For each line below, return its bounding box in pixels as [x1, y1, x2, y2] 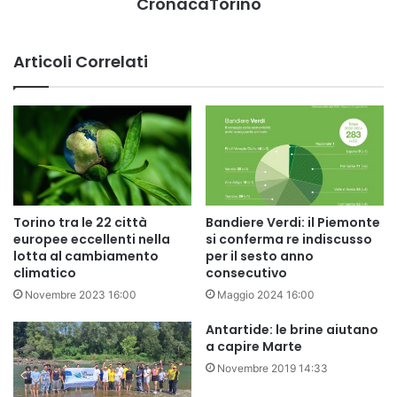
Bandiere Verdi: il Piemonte [206, 214, 380, 232]
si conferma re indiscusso [206, 230, 372, 249]
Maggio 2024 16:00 [217, 288, 315, 302]
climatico [13, 264, 76, 283]
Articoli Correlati [13, 50, 148, 73]
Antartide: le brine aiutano [206, 321, 378, 339]
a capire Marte [206, 338, 302, 356]
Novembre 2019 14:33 [217, 362, 328, 376]
